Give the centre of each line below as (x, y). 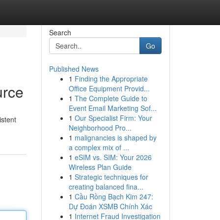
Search (60, 32)
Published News (74, 69)
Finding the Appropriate (111, 79)
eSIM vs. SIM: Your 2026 (113, 157)
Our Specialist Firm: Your (113, 118)
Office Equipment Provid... (109, 88)
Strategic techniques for (111, 177)
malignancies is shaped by (115, 137)
